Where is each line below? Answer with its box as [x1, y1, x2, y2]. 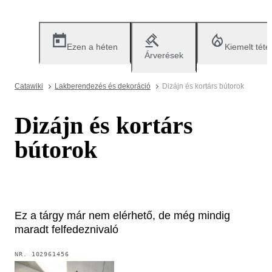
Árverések [144, 50, 183, 60]
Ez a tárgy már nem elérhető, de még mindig [15, 209, 230, 222]
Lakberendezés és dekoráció [55, 82, 151, 90]
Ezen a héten [67, 42, 118, 52]
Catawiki [15, 82, 43, 90]
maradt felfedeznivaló [15, 223, 118, 236]
